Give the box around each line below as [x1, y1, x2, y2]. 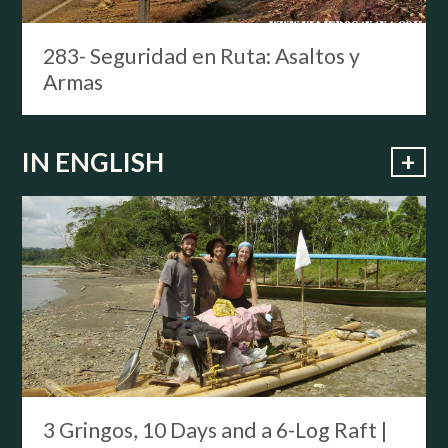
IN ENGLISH [22, 146, 165, 177]
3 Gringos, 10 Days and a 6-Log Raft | [42, 417, 387, 444]
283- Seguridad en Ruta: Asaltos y [42, 43, 360, 70]
